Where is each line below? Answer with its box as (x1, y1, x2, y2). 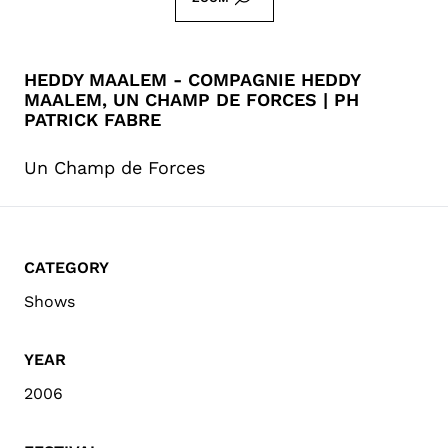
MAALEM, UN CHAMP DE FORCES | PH (24, 88, 359, 110)
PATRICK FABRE (24, 108, 161, 130)
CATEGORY (24, 257, 109, 277)
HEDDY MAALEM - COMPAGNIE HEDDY (24, 68, 360, 90)
